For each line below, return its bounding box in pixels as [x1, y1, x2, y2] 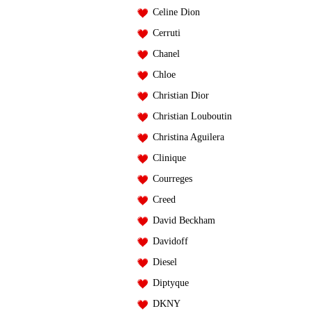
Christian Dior [147, 90, 209, 101]
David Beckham [147, 215, 215, 226]
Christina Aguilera [147, 132, 224, 142]
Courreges [147, 174, 192, 184]
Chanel [147, 49, 180, 59]
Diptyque [147, 278, 189, 288]
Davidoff [147, 236, 188, 246]
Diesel [147, 257, 177, 267]
